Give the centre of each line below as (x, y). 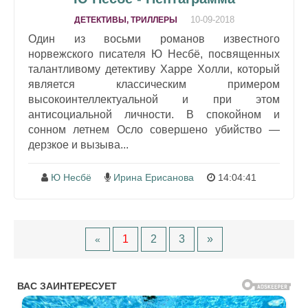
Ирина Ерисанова (154, 177)
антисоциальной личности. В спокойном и (154, 114)
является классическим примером (154, 84)
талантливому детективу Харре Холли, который (154, 69)
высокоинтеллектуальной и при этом (154, 99)
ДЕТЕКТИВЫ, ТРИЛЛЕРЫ (125, 20)
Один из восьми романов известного (154, 38)
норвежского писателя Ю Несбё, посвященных (154, 54)
